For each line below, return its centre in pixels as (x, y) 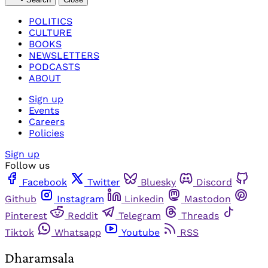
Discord (214, 182)
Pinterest (26, 215)
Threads (200, 215)
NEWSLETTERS (64, 55)
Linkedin (144, 199)
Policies (46, 133)
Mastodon (208, 199)
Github (21, 199)
